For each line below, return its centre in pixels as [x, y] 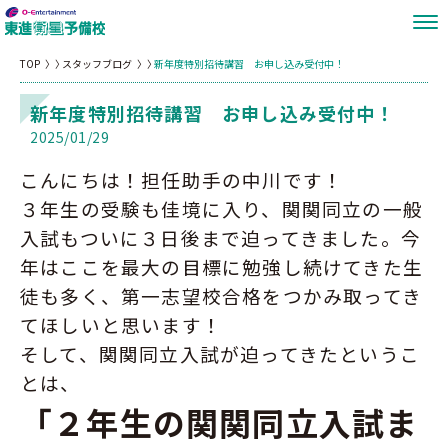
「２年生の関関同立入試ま [219, 422]
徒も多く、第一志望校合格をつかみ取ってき [221, 295]
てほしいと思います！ [121, 324]
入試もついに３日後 [110, 237]
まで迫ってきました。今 [311, 237]
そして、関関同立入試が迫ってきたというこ [220, 353]
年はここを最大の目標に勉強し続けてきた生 [221, 266]
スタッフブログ [97, 63]
